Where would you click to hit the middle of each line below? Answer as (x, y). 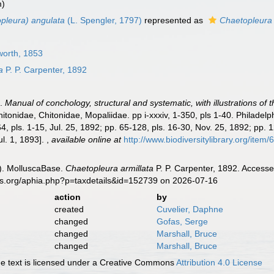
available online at (87, 139)
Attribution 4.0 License (220, 262)
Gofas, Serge (182, 221)
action (67, 197)
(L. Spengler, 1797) (104, 20)
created (69, 209)
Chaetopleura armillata (110, 168)
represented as (174, 20)
